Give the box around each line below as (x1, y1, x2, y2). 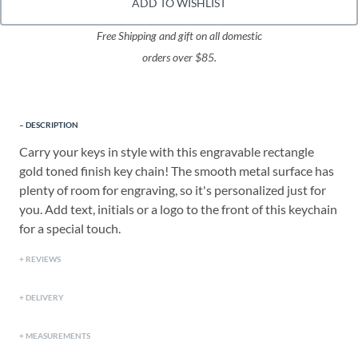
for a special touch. (19, 221, 121, 237)
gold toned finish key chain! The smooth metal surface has (19, 163, 334, 179)
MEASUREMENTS (26, 331, 90, 341)
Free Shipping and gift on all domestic (96, 30, 262, 43)
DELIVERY (26, 292, 64, 303)
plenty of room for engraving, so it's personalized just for (19, 182, 326, 198)
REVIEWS (26, 254, 61, 265)
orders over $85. (141, 51, 217, 65)
